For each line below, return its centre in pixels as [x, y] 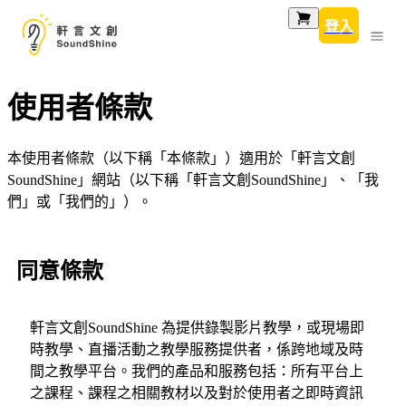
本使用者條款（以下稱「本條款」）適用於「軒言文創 [181, 158]
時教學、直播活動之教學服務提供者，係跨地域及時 [197, 349]
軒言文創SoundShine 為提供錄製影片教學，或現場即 [197, 327]
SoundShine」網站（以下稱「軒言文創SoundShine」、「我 [193, 179]
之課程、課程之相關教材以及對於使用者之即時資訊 [197, 392]
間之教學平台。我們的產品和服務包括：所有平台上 [197, 371]
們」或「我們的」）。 [80, 201]
